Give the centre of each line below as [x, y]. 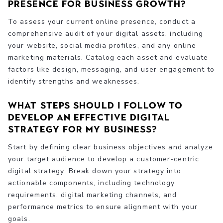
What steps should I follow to [95, 105]
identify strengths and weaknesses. [74, 81]
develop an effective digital [89, 117]
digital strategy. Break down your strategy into [95, 171]
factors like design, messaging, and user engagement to [111, 69]
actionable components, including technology [92, 183]
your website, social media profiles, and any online [102, 45]
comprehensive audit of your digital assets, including [106, 33]
